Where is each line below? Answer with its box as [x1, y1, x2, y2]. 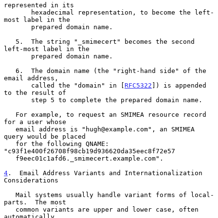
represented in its [4, 1, 74, 9]
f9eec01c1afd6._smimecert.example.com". [4, 154, 16, 162]
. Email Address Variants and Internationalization [8, 169, 202, 177]
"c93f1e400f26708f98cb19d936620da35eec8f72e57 [4, 147, 175, 155]
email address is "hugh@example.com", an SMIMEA [4, 125, 16, 133]
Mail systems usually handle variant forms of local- [4, 191, 16, 199]
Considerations [4, 176, 58, 184]
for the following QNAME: [4, 140, 16, 147]
